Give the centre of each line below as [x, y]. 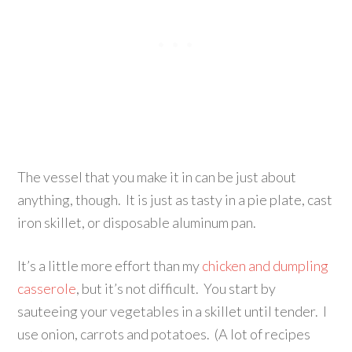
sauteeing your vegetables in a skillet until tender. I [172, 311]
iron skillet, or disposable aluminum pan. [137, 222]
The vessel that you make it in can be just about [157, 176]
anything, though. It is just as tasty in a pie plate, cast [175, 199]
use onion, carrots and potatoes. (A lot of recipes [164, 334]
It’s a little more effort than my [110, 265]
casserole [47, 288]
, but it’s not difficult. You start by [176, 288]
